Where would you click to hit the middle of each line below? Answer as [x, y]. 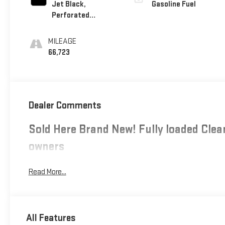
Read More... [47, 172]
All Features [51, 218]
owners [46, 147]
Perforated [70, 15]
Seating [65, 37]
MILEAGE [62, 41]
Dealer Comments [65, 106]
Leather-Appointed [84, 26]
